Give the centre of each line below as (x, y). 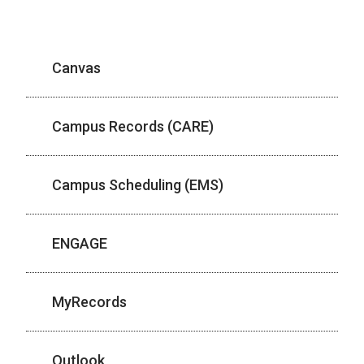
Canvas (76, 68)
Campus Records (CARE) (133, 126)
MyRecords (89, 302)
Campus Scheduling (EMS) (138, 185)
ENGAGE (80, 243)
